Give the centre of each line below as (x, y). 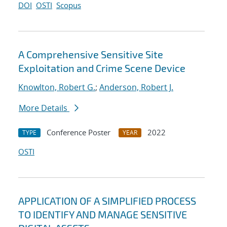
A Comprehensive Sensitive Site (91, 54)
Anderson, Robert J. (136, 87)
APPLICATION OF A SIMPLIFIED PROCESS (107, 201)
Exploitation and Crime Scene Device (102, 68)
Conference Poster (79, 133)
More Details (44, 108)
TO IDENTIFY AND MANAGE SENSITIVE (103, 215)
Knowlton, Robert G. (57, 87)
